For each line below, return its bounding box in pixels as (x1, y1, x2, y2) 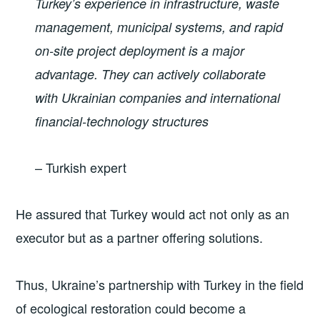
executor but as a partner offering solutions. (16, 228, 264, 247)
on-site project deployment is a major (35, 41, 245, 59)
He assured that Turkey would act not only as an (16, 204, 290, 224)
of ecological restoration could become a (16, 298, 246, 317)
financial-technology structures (35, 111, 209, 130)
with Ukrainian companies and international (35, 88, 281, 106)
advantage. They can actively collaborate (35, 64, 266, 83)
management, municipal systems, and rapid (35, 17, 284, 36)
